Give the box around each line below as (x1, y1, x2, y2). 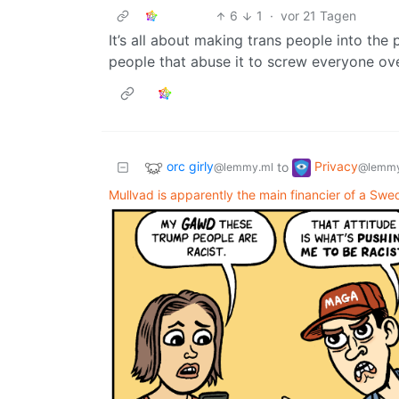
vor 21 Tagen (280, 8, 356, 24)
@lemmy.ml (214, 160, 273, 175)
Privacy (314, 159, 358, 175)
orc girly (167, 159, 214, 175)
